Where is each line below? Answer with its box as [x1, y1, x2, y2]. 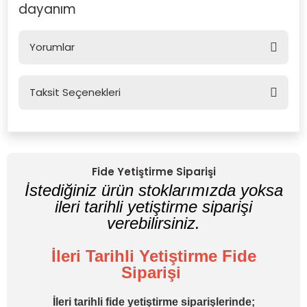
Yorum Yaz [132, 136, 175, 147]
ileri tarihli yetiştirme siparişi [55, 197, 252, 216]
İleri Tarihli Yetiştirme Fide [51, 247, 256, 265]
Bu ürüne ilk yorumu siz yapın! [88, 95, 219, 108]
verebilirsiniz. [107, 214, 200, 232]
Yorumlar [29, 40, 75, 54]
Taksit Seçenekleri [29, 85, 121, 99]
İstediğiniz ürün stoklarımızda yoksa [24, 181, 283, 199]
